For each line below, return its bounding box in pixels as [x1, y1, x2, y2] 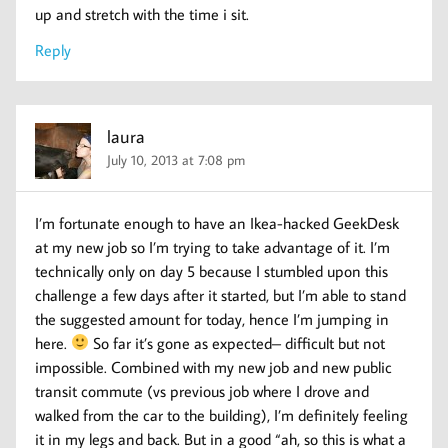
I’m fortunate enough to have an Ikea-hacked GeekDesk [35, 212, 400, 233]
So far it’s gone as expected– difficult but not [89, 332, 386, 353]
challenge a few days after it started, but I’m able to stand [35, 284, 407, 305]
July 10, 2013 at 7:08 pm [107, 150, 246, 170]
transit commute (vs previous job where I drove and [35, 380, 370, 401]
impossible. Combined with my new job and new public [35, 356, 393, 377]
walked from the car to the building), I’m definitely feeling [35, 404, 409, 425]
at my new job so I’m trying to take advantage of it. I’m [35, 236, 391, 257]
